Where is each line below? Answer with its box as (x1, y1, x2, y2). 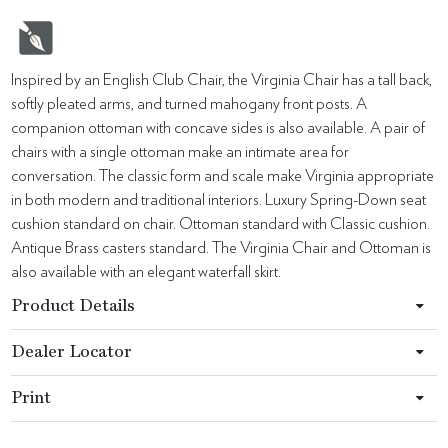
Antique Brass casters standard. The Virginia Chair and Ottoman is (11, 240, 432, 257)
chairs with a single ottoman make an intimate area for (11, 144, 350, 161)
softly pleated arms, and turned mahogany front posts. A (11, 96, 368, 113)
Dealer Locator (11, 344, 133, 362)
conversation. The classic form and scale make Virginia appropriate (11, 168, 435, 185)
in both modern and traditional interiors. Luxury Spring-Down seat (11, 192, 427, 209)
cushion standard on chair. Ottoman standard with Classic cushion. (11, 216, 431, 233)
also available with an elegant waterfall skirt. (11, 264, 282, 281)
